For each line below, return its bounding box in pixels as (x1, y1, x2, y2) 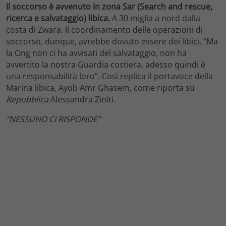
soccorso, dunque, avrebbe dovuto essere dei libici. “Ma (6, 36, 218, 47)
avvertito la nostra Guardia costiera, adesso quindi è (6, 59, 205, 71)
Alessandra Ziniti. (48, 94, 116, 105)
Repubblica (6, 94, 48, 105)
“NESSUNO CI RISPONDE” (6, 114, 100, 125)
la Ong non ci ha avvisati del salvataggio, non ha (6, 47, 187, 59)
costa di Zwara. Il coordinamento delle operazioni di (6, 24, 203, 36)
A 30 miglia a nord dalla (110, 13, 200, 24)
